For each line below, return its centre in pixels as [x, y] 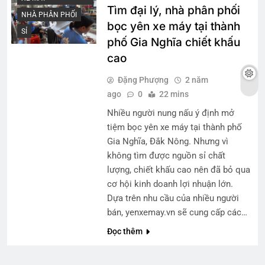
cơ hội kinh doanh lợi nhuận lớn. [170, 184]
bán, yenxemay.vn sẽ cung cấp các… [177, 212]
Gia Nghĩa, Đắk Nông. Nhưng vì [167, 141]
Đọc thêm [125, 231]
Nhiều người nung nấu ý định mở [170, 113]
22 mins [174, 94]
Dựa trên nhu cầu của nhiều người [173, 198]
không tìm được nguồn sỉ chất [166, 155]
